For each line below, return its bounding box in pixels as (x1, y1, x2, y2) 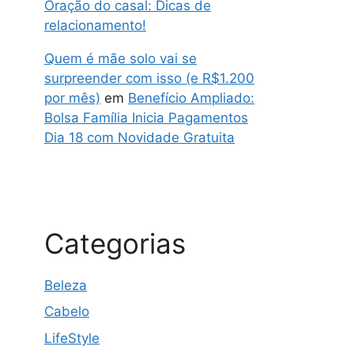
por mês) (44, 89, 100, 106)
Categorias (44, 226, 186, 260)
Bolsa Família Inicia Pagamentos (44, 109, 248, 126)
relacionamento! (44, 17, 146, 33)
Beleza (44, 277, 87, 293)
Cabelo (44, 303, 89, 319)
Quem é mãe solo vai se (44, 50, 197, 66)
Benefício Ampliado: (128, 89, 254, 106)
